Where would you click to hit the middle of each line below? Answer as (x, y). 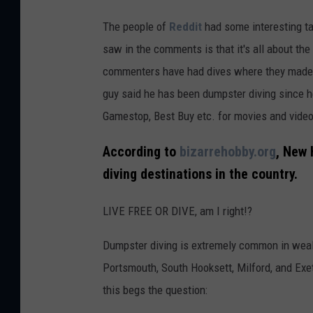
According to (141, 152)
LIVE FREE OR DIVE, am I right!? (177, 211)
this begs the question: (155, 290)
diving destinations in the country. (200, 174)
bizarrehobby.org (228, 152)
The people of (136, 26)
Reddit (187, 26)
